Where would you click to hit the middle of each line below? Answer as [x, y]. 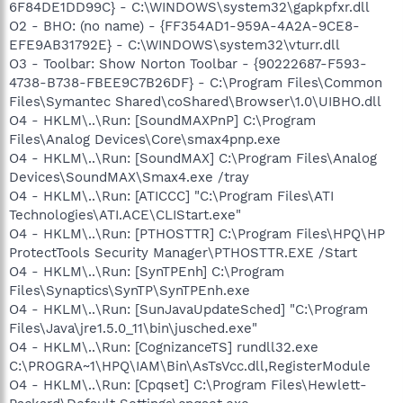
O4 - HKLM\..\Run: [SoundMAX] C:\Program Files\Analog [193, 158]
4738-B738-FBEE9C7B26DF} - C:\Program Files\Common [196, 83]
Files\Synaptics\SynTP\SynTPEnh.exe [130, 291]
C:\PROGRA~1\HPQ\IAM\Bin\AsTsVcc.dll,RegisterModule [190, 366]
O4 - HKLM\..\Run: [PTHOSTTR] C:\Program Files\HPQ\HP [197, 234]
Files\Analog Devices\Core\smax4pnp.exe [145, 139]
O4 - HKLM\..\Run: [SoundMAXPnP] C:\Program [162, 121]
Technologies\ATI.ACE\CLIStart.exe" [125, 215]
